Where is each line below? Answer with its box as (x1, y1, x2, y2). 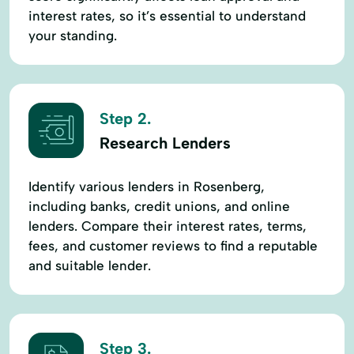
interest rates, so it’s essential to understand (28, 7, 306, 24)
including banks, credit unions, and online (28, 198, 290, 214)
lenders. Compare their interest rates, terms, (28, 217, 307, 234)
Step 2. (100, 109, 151, 129)
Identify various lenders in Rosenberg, (28, 178, 265, 194)
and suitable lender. (28, 257, 151, 273)
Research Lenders (100, 134, 231, 153)
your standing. (28, 27, 117, 43)
